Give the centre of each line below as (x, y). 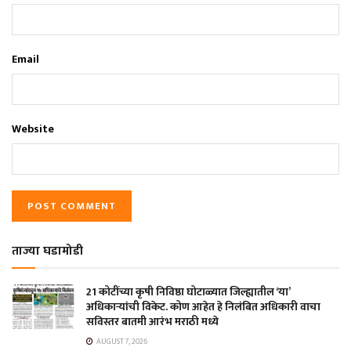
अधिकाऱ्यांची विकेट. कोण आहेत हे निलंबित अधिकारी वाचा (203, 306)
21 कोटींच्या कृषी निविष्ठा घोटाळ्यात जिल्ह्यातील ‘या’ (188, 291)
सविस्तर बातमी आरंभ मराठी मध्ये (152, 321)
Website (33, 128)
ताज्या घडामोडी (47, 251)
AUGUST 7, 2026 (121, 341)
